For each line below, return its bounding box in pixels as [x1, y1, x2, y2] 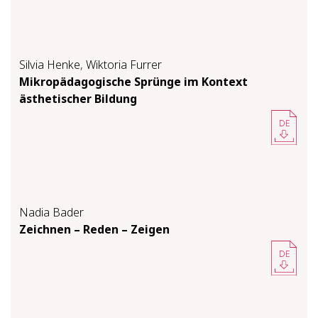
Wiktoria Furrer [86, 56, 162, 72]
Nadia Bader [19, 204, 84, 220]
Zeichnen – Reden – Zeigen [19, 221, 170, 237]
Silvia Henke [19, 56, 80, 72]
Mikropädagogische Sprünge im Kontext [19, 73, 248, 89]
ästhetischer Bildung [19, 90, 137, 106]
